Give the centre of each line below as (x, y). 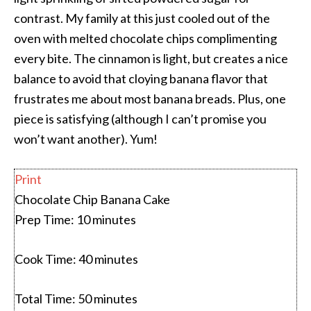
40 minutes (108, 259)
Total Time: (46, 299)
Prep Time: (45, 220)
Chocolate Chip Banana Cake (92, 200)
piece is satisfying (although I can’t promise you (140, 119)
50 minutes (108, 299)
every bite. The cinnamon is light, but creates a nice (151, 59)
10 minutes (106, 220)
